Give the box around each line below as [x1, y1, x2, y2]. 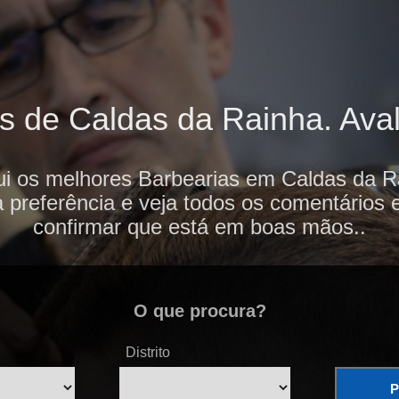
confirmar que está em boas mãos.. [33, 215, 366, 240]
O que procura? [133, 301, 266, 322]
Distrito [126, 345, 170, 361]
